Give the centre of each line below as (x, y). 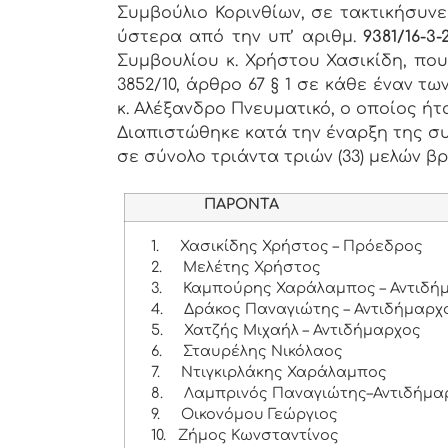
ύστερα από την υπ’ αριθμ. (240, 37)
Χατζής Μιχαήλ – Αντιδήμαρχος (303, 330)
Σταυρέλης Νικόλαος (263, 351)
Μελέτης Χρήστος (252, 267)
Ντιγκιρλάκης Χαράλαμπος (284, 372)
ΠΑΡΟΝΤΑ (206, 204)
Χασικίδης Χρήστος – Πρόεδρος (302, 246)
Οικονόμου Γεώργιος (260, 414)
